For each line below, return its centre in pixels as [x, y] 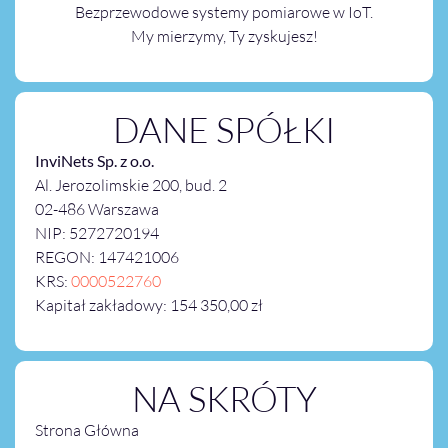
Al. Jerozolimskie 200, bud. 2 [131, 185]
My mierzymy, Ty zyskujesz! [224, 35]
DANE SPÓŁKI [224, 130]
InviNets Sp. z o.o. [94, 161]
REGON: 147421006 [107, 257]
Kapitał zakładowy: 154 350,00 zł [149, 305]
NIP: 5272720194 [97, 233]
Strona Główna [87, 430]
